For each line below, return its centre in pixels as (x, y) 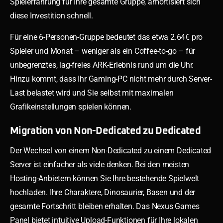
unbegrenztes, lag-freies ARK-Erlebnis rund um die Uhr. (102, 65)
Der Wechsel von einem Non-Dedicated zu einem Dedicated (111, 150)
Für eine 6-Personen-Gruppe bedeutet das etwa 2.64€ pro (107, 37)
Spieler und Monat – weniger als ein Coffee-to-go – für (103, 51)
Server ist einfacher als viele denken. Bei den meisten (100, 164)
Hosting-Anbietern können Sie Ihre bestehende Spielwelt (105, 178)
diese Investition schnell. (52, 15)
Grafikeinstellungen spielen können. (71, 107)
